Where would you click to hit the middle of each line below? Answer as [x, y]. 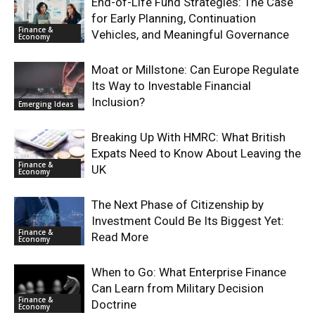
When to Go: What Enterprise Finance [189, 272]
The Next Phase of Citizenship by [178, 205]
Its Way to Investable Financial [171, 86]
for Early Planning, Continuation [174, 19]
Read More [120, 237]
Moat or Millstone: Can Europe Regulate [195, 70]
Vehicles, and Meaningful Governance [190, 35]
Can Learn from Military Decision [178, 289]
